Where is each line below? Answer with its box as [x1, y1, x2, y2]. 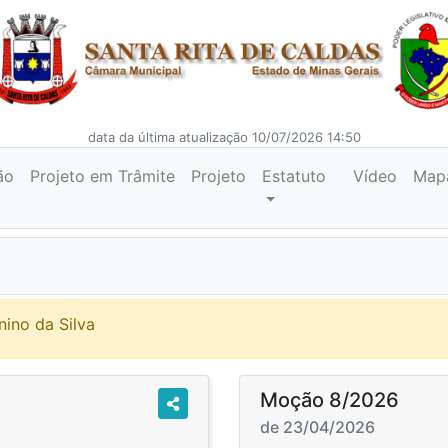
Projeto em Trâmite [29, 166, 175, 186]
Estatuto [261, 166, 326, 186]
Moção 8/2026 [260, 388, 399, 412]
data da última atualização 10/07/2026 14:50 [87, 129, 361, 145]
